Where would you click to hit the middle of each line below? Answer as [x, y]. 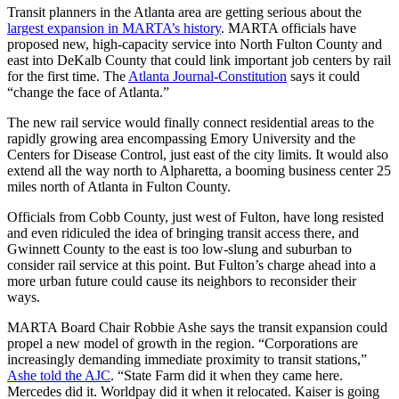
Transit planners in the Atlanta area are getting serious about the [184, 12]
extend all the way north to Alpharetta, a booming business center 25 [199, 171]
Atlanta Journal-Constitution [208, 77]
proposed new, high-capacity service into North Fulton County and [195, 45]
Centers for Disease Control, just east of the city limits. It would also [198, 155]
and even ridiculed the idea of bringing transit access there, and [183, 233]
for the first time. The [68, 77]
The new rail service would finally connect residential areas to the [191, 123]
